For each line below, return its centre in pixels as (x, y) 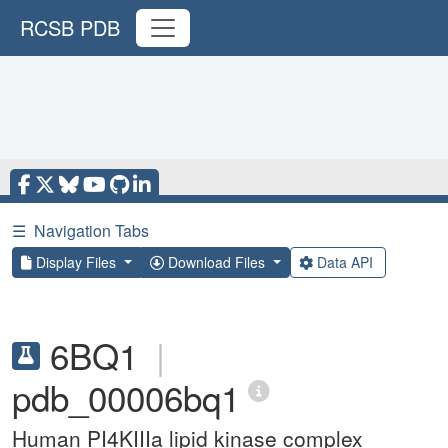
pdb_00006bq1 (126, 397)
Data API (344, 262)
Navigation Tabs (91, 230)
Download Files (216, 262)
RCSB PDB (70, 27)
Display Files (76, 262)
